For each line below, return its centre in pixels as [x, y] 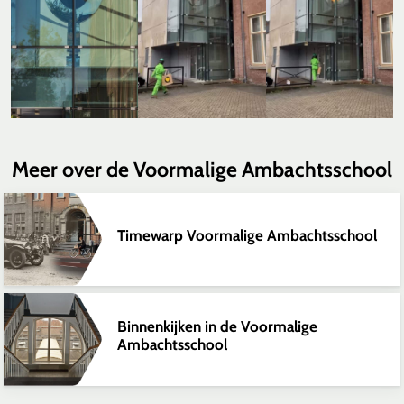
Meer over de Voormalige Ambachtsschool [202, 169]
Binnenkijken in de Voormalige [217, 327]
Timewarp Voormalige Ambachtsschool [247, 236]
